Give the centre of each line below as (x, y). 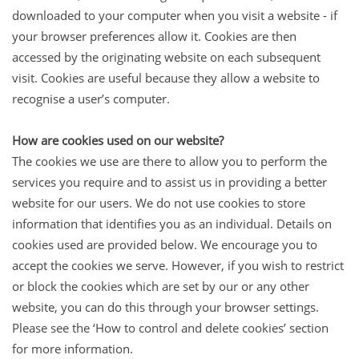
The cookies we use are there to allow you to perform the (169, 161)
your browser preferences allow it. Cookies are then (154, 36)
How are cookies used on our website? (118, 140)
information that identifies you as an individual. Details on (172, 223)
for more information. (73, 348)
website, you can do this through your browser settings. (165, 307)
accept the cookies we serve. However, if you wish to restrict (178, 265)
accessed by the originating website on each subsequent (166, 56)
